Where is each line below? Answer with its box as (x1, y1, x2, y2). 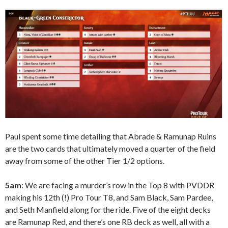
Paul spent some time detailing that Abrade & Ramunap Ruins (5, 131, 216, 141)
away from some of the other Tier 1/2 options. (5, 156, 164, 166)
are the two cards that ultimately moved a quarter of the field (5, 144, 215, 154)
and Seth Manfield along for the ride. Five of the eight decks (5, 205, 211, 215)
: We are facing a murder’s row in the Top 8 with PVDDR (21, 180, 214, 190)
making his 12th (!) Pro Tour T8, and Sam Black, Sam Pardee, (5, 192, 213, 203)
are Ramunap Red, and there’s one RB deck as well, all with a (5, 217, 210, 227)
